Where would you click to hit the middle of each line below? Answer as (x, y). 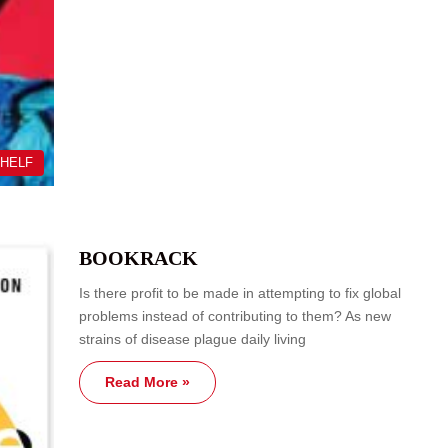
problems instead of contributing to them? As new (235, 315)
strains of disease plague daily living (192, 338)
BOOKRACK (138, 257)
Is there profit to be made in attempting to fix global (240, 292)
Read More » (147, 381)
